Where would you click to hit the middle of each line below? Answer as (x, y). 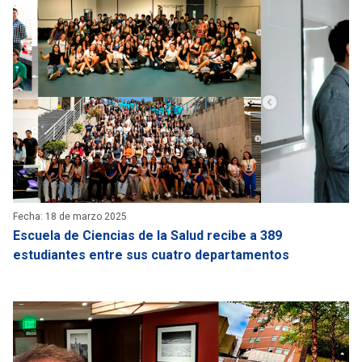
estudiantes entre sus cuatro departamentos (151, 255)
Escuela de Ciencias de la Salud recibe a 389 (147, 235)
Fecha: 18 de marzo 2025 (70, 216)
